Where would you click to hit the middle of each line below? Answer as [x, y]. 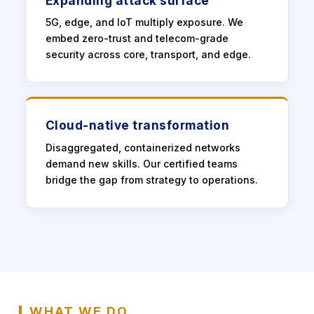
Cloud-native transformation [137, 125]
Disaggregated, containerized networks [143, 147]
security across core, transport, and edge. [148, 55]
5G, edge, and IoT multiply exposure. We [144, 22]
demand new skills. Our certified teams [141, 163]
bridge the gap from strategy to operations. [151, 179]
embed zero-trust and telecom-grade [137, 39]
